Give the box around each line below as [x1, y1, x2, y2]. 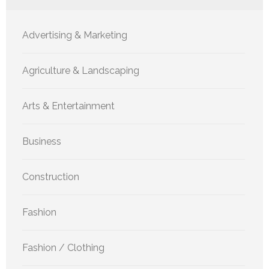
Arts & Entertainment [22, 100, 115, 112]
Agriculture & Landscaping [22, 64, 139, 76]
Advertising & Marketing [22, 29, 127, 41]
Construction [22, 171, 79, 183]
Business [22, 135, 61, 147]
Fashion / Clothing [22, 241, 104, 253]
